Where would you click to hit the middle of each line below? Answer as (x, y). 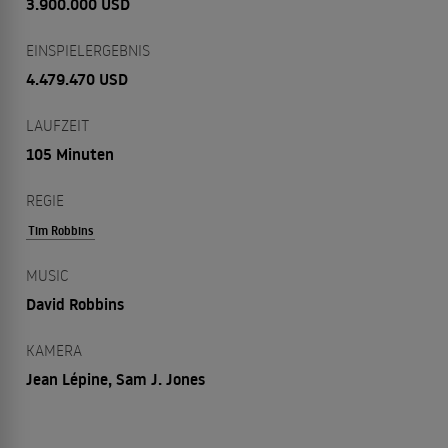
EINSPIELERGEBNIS (88, 50)
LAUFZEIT (57, 125)
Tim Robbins (60, 230)
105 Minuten (70, 154)
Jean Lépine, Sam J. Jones (115, 379)
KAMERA (54, 350)
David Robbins (75, 304)
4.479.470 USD (77, 79)
